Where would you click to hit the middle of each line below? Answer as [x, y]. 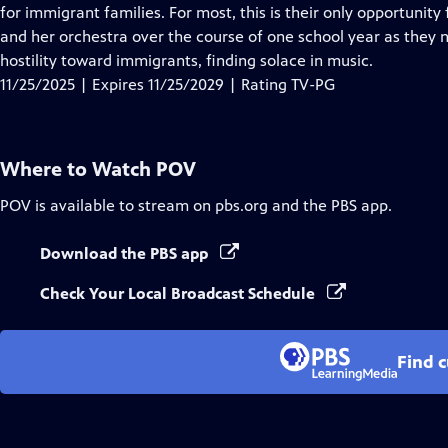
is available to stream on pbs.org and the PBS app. [211, 205]
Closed [251, 11]
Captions [258, 35]
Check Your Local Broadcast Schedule [179, 293]
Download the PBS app [126, 253]
